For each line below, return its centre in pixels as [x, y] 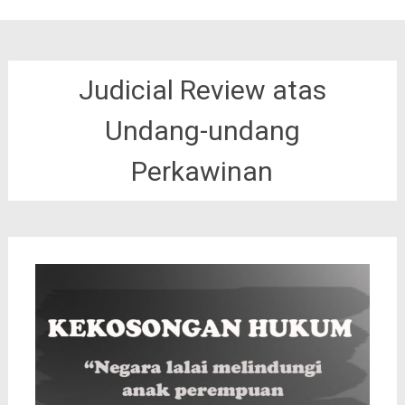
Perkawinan [202, 171]
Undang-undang [202, 131]
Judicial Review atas [202, 90]
